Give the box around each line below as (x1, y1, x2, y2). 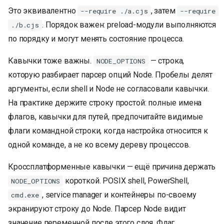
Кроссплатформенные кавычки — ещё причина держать (8, 162, 216, 172)
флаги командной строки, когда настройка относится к (8, 126, 208, 136)
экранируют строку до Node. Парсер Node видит (8, 204, 186, 214)
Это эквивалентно (8, 6, 78, 16)
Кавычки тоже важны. (8, 56, 93, 66)
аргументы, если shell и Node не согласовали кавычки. (8, 84, 209, 94)
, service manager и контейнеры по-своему (41, 190, 196, 200)
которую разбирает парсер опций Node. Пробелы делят (8, 70, 212, 80)
